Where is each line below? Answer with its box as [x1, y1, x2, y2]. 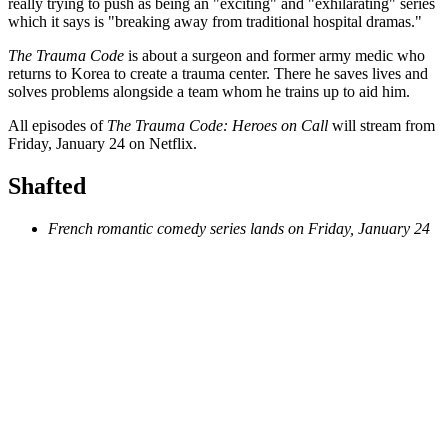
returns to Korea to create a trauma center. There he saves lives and [8, 65, 428, 83]
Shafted [8, 173, 86, 200]
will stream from [332, 117, 435, 135]
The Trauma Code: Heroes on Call [107, 117, 332, 135]
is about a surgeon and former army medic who [128, 47, 425, 65]
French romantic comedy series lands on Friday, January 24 [48, 220, 430, 238]
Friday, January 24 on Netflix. [8, 135, 197, 153]
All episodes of [8, 117, 107, 135]
